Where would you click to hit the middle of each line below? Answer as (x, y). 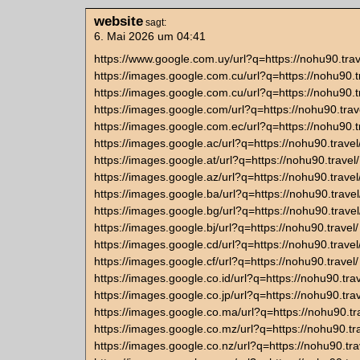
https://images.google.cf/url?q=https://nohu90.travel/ (226, 261)
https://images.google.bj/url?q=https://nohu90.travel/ (226, 227)
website (119, 21)
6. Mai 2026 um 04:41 (150, 36)
